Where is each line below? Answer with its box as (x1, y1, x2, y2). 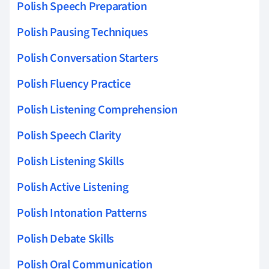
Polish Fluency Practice (17, 75, 131, 92)
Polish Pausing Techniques (17, 23, 148, 41)
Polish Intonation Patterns (17, 204, 147, 222)
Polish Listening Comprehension (17, 101, 178, 118)
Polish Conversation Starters (17, 49, 159, 67)
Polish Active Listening (17, 178, 128, 196)
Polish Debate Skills (17, 230, 115, 247)
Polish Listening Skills (17, 153, 124, 170)
